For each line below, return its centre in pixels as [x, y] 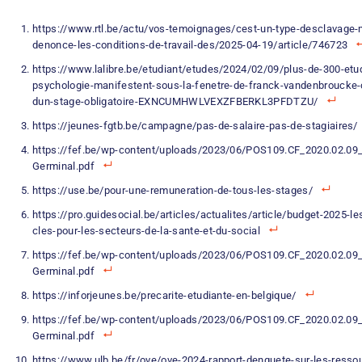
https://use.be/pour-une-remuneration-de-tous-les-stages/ [173, 190]
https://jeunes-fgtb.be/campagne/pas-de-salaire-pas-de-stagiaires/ [195, 126]
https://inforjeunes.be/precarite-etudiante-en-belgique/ [164, 295]
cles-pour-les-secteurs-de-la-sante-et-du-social [147, 231]
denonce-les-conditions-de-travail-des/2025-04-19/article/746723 [190, 45]
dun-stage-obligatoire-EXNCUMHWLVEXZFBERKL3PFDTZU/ [175, 101]
